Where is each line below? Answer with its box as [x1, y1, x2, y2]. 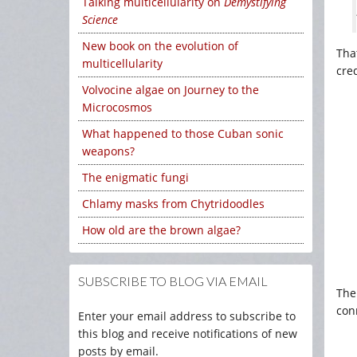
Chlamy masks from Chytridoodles [82, 196, 265, 211]
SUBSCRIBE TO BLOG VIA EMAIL [78, 273, 268, 288]
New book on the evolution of [82, 38, 238, 53]
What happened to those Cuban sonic [82, 126, 284, 141]
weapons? [82, 143, 135, 159]
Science [82, 12, 118, 27]
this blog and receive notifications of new [78, 326, 297, 341]
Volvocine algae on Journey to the [82, 82, 259, 97]
